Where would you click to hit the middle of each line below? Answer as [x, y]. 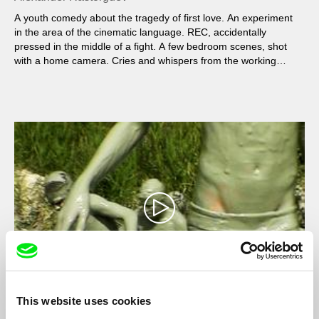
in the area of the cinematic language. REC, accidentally [140, 32]
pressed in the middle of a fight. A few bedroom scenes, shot [151, 47]
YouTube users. [49, 89]
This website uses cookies [84, 300]
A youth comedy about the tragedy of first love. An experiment [153, 18]
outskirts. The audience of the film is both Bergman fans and [150, 75]
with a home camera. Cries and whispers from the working [145, 61]
